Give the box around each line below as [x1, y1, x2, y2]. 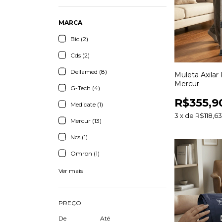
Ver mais [58, 167, 83, 175]
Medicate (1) [70, 101, 103, 109]
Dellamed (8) [70, 68, 107, 76]
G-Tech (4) [70, 84, 100, 92]
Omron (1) [70, 150, 100, 158]
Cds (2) [70, 52, 90, 59]
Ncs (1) [70, 133, 88, 141]
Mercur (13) [70, 117, 102, 125]
